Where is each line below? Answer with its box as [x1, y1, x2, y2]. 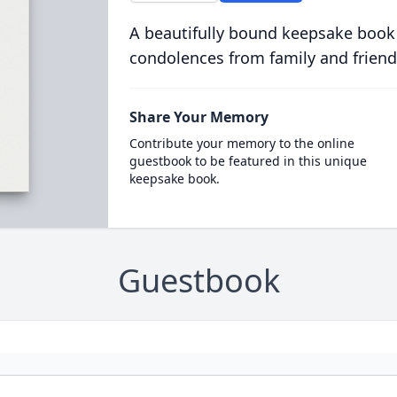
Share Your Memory [128, 107, 269, 127]
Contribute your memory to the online [128, 135, 354, 152]
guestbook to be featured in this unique [128, 152, 367, 169]
